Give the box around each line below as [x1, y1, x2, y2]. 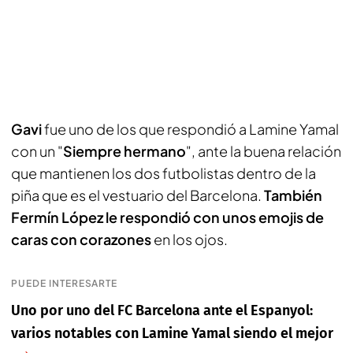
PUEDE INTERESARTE [11, 277, 118, 289]
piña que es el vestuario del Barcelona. [11, 186, 264, 204]
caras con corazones [11, 230, 151, 248]
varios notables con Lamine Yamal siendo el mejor [11, 325, 333, 342]
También [264, 186, 322, 204]
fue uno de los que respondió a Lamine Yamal [42, 120, 339, 138]
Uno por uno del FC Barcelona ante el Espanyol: [11, 302, 313, 319]
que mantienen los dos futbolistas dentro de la [11, 164, 316, 182]
